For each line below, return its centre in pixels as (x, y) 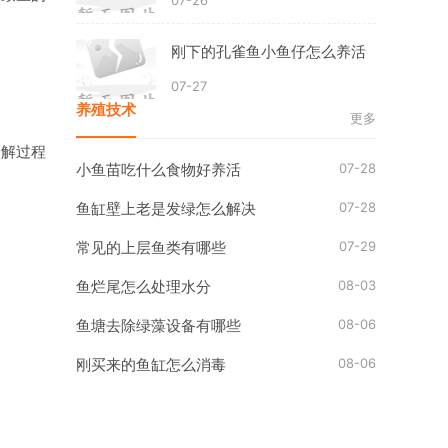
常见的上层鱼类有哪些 (151, 247)
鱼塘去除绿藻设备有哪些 (158, 325)
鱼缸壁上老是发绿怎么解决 (166, 208)
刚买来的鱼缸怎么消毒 (151, 364)
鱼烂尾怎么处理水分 (143, 286)
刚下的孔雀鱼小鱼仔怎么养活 (268, 51)
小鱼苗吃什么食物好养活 (158, 169)
